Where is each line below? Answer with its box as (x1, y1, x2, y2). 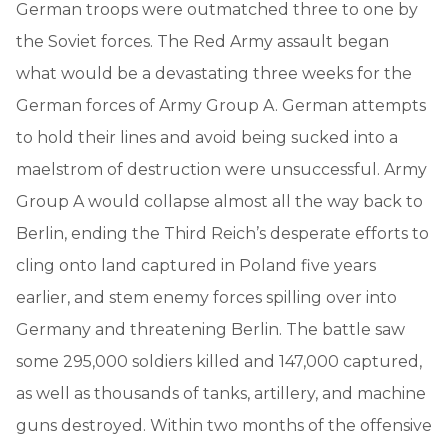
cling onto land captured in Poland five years (16, 255, 376, 275)
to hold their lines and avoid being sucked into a (16, 127, 398, 147)
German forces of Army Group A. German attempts (16, 95, 426, 115)
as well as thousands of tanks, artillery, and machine (16, 383, 426, 403)
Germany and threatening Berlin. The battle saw (16, 319, 405, 339)
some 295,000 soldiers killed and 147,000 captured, (16, 351, 422, 371)
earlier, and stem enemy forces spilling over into (16, 287, 397, 307)
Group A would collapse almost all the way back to (16, 191, 423, 211)
